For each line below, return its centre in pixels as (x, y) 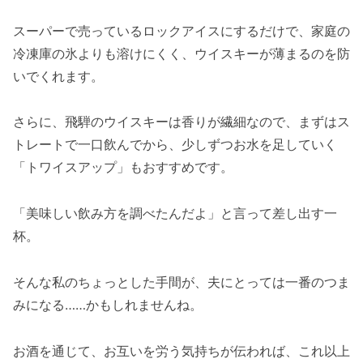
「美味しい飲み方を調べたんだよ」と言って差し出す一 (175, 214)
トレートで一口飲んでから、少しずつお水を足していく (175, 145)
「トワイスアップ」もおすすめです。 (123, 167)
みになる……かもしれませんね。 (108, 304)
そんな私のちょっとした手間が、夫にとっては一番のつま (181, 282)
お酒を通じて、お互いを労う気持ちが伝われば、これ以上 (181, 350)
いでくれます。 (58, 76)
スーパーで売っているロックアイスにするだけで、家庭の (181, 30)
